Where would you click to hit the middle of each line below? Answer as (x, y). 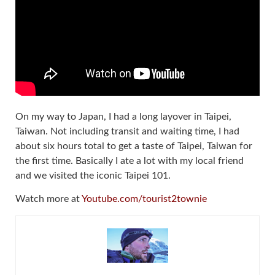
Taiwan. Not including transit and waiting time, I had (127, 131)
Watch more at (48, 199)
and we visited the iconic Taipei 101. (93, 175)
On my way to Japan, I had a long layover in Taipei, (123, 116)
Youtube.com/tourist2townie (144, 199)
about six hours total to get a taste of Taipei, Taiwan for (134, 146)
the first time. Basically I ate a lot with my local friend (130, 161)
